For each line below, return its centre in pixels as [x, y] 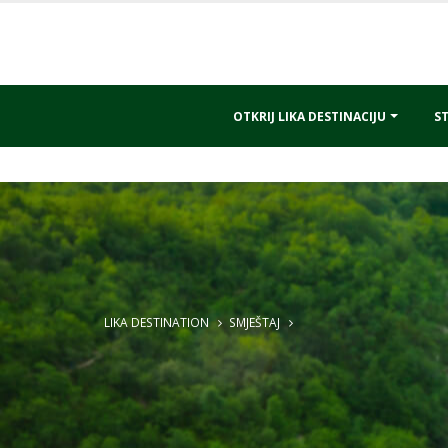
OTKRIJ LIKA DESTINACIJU [309, 116]
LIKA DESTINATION [156, 322]
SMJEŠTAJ [254, 322]
